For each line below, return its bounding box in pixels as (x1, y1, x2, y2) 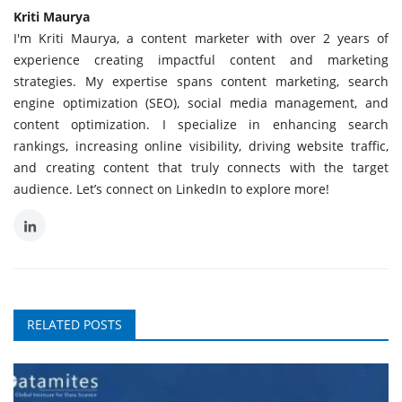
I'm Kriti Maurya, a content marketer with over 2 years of (13, 29, 389, 47)
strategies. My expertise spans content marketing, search (13, 72, 389, 90)
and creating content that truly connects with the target (13, 158, 389, 176)
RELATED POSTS (27, 315, 122, 333)
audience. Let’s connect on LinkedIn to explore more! (13, 179, 329, 197)
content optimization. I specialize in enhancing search (13, 115, 389, 133)
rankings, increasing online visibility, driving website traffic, (13, 136, 389, 154)
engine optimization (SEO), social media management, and (13, 93, 389, 111)
